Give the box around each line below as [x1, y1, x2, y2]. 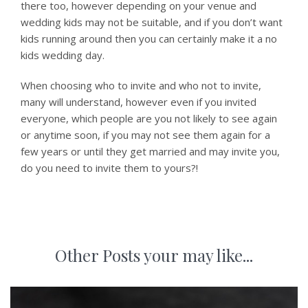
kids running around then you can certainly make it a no [21, 32, 277, 45]
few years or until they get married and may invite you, [21, 144, 280, 158]
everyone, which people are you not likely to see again [21, 111, 277, 125]
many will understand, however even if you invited [21, 95, 256, 109]
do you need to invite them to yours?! [21, 161, 198, 175]
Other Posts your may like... [55, 244, 253, 266]
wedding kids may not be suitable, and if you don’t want [21, 15, 283, 29]
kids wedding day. [21, 48, 104, 62]
